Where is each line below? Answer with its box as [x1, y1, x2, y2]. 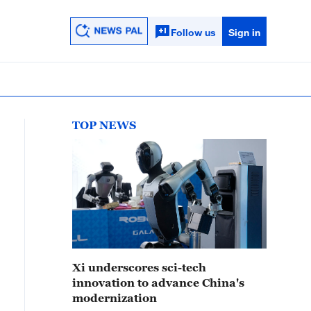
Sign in [228, 26, 260, 38]
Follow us [170, 26, 216, 38]
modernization [72, 292, 157, 304]
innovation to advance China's [72, 276, 244, 289]
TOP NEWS [72, 119, 136, 131]
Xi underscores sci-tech [72, 261, 206, 274]
